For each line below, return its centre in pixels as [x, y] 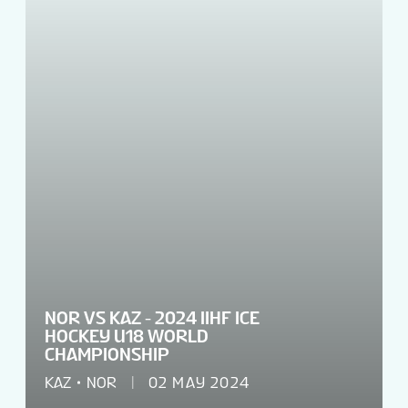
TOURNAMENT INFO [143, 78]
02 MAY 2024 [199, 383]
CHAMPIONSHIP [107, 355]
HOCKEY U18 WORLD [127, 337]
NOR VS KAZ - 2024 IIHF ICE [152, 318]
